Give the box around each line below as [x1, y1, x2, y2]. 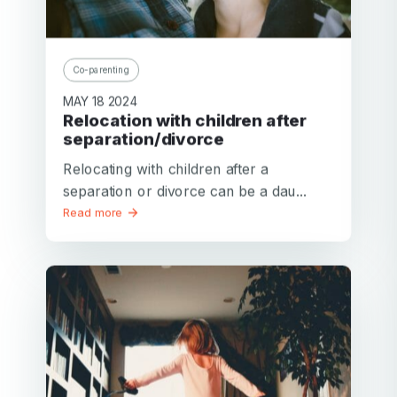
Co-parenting [73, 64, 130, 75]
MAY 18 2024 [63, 94, 138, 109]
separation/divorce [63, 128, 224, 150]
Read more [63, 206, 127, 220]
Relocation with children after [63, 110, 74, 131]
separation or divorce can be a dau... [63, 182, 307, 200]
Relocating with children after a [63, 160, 269, 178]
